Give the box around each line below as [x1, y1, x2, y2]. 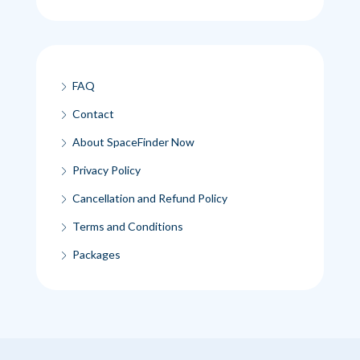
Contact [72, 106, 114, 121]
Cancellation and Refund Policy [72, 190, 227, 205]
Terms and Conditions [72, 219, 183, 233]
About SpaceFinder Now [72, 134, 194, 149]
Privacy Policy [72, 162, 141, 177]
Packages [72, 247, 121, 261]
